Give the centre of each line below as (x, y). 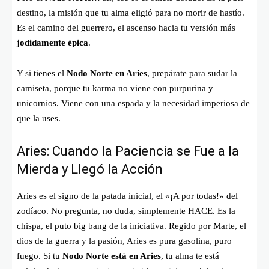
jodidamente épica (53, 43)
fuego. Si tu (40, 256)
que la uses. (39, 119)
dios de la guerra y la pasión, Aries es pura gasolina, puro (124, 241)
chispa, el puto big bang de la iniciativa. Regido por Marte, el (131, 226)
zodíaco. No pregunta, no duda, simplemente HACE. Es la (126, 211)
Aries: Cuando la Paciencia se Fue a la (128, 151)
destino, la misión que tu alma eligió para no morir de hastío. (131, 13)
